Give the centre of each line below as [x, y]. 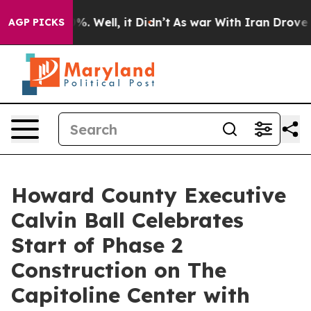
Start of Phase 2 [97, 245]
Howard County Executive [149, 195]
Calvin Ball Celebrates [127, 220]
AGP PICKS [36, 22]
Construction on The [119, 270]
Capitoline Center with [131, 295]
